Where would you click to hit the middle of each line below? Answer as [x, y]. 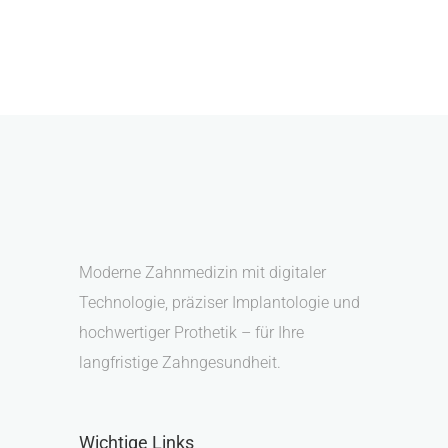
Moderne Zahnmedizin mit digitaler [202, 272]
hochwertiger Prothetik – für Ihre [191, 332]
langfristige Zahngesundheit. [180, 362]
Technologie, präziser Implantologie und [219, 302]
